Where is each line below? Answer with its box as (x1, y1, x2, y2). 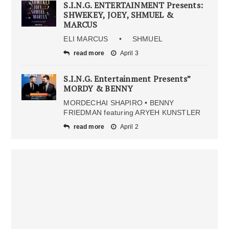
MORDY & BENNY (63, 83, 133, 95)
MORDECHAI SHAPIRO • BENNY (63, 99, 174, 107)
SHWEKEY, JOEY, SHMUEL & (63, 9, 173, 21)
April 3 (120, 50, 139, 57)
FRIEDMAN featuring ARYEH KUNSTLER (63, 108, 201, 117)
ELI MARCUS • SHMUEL (63, 35, 169, 43)
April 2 (120, 123, 139, 131)
